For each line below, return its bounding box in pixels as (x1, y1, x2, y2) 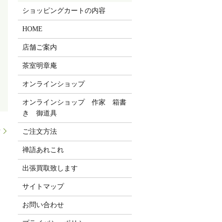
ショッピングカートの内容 (22, 7, 106, 14)
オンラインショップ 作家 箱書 (22, 99, 127, 106)
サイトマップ (22, 183, 64, 190)
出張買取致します (22, 165, 78, 172)
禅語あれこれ (22, 146, 64, 154)
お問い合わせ (22, 201, 64, 209)
